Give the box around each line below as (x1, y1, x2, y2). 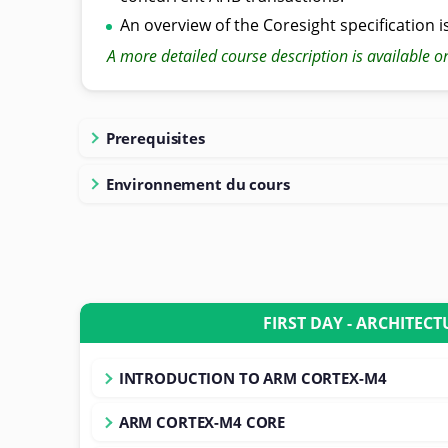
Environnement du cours (105, 173, 290, 194)
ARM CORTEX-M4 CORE (118, 411, 286, 432)
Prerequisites (105, 127, 205, 148)
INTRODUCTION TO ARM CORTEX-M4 (118, 367, 387, 388)
